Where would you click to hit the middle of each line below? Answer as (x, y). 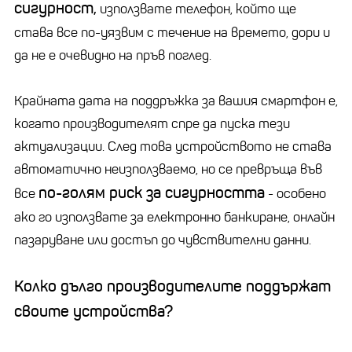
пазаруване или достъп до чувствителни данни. (163, 240)
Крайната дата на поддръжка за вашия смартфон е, (176, 101)
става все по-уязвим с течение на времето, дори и (172, 32)
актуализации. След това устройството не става (173, 146)
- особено (295, 193)
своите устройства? (93, 311)
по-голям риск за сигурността (152, 192)
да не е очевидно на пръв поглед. (113, 55)
